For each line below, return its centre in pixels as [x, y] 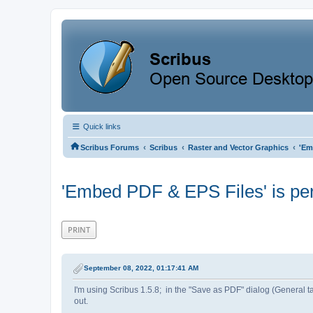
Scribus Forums [110, 147]
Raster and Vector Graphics [238, 147]
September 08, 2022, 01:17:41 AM [141, 268]
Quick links [101, 126]
